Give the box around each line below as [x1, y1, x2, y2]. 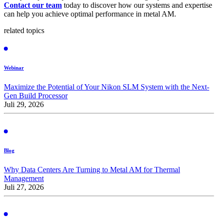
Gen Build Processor [4, 91, 68, 100]
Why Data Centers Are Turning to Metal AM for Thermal [4, 165, 180, 174]
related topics [4, 26, 44, 35]
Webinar [4, 64, 24, 71]
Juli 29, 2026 [4, 100, 44, 109]
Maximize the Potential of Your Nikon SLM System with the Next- [4, 82, 209, 91]
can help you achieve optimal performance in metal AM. [4, 9, 176, 18]
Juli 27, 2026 [4, 182, 44, 191]
